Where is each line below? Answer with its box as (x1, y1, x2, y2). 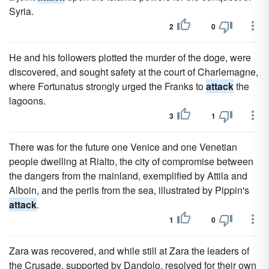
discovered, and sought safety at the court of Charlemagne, (9, 65, 258, 79)
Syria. (9, 4, 34, 18)
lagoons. (9, 94, 46, 107)
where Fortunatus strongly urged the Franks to (9, 79, 206, 93)
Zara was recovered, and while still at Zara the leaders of (9, 244, 249, 258)
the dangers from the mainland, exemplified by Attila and (9, 169, 247, 183)
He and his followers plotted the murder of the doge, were (9, 50, 251, 64)
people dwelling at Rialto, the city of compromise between (9, 154, 253, 168)
